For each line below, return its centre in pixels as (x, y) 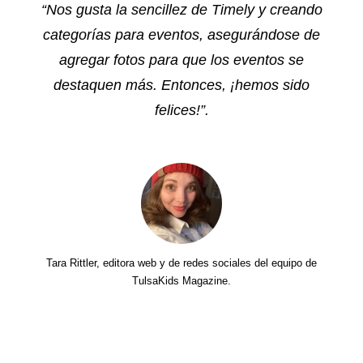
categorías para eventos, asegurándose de (181, 35)
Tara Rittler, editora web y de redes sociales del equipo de (181, 263)
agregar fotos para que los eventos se (181, 60)
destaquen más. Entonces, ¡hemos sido (181, 85)
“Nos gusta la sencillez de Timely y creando (181, 10)
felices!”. (181, 111)
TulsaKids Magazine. (181, 281)
